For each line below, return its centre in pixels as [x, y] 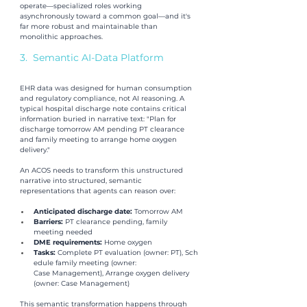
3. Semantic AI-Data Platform [92, 57]
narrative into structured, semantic [82, 180]
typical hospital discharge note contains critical [104, 108]
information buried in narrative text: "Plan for [99, 119]
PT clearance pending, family [117, 221]
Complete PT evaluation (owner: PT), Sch [128, 252]
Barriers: [49, 221]
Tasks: [46, 252]
